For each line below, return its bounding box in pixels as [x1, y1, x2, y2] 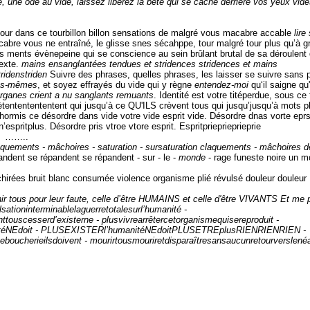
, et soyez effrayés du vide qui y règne [37, 79, 194, 90]
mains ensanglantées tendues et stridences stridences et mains [21, 58, 277, 69]
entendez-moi [194, 79, 251, 90]
